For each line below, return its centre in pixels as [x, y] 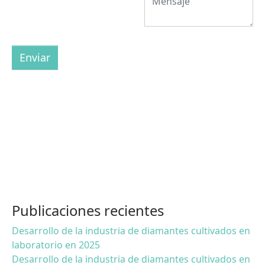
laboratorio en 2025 [56, 245]
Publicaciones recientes [88, 210]
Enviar [35, 57]
